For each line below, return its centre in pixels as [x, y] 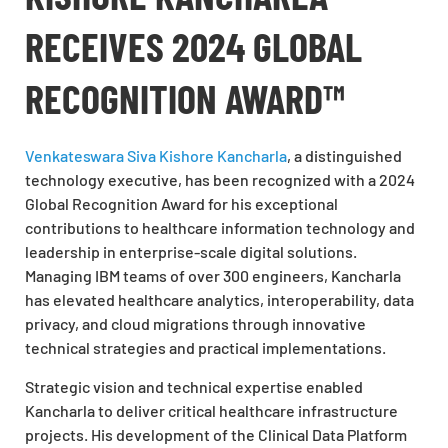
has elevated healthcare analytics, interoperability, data [219, 300]
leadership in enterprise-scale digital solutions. [191, 252]
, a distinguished [344, 156]
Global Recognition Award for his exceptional [181, 204]
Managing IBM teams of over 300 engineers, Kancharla [213, 276]
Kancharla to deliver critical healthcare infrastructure [211, 410]
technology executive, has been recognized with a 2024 [220, 180]
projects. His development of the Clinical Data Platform [216, 434]
